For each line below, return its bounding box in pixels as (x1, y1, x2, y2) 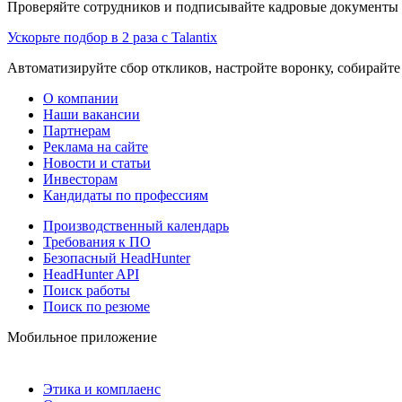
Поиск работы (43, 282, 130, 298)
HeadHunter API (43, 266, 139, 282)
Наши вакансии (43, 106, 140, 122)
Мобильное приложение (7, 328, 157, 345)
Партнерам (43, 122, 110, 138)
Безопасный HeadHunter (43, 249, 190, 266)
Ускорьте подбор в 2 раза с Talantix (7, 29, 217, 45)
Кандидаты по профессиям (43, 187, 208, 203)
